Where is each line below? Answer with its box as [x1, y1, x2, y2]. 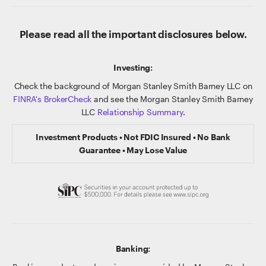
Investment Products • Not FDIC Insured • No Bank [36, 132, 230, 142]
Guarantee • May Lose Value [78, 145, 188, 155]
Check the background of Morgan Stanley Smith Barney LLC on [14, 81, 252, 91]
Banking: [115, 243, 151, 254]
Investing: [113, 62, 153, 72]
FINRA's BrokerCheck [13, 94, 92, 104]
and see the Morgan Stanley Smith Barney [91, 94, 253, 104]
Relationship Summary [97, 107, 183, 117]
